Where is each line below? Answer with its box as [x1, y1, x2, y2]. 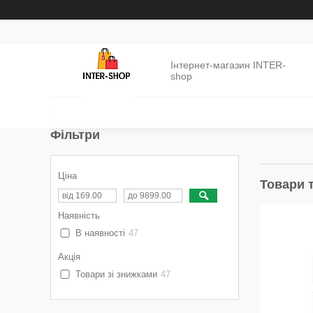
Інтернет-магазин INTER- [170, 59, 286, 71]
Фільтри [50, 128, 100, 142]
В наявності [75, 228, 125, 238]
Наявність [58, 210, 100, 221]
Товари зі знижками [75, 269, 157, 279]
